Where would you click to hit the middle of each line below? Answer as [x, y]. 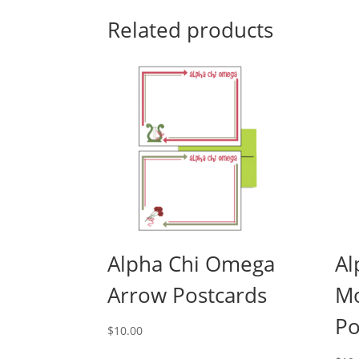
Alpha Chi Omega [192, 264]
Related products [191, 30]
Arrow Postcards [188, 295]
